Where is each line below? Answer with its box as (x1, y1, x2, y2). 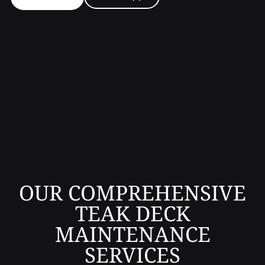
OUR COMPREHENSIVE (19, 179, 246, 207)
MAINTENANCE (54, 220, 211, 248)
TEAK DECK (75, 199, 190, 228)
